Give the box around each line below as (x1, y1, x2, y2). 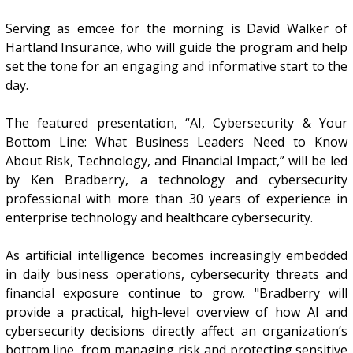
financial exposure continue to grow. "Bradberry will (5, 284, 348, 303)
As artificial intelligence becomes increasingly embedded (5, 247, 348, 265)
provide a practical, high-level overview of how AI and (5, 303, 348, 321)
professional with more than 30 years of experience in (5, 190, 348, 208)
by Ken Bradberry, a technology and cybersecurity (5, 171, 348, 189)
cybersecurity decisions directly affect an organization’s (5, 322, 348, 340)
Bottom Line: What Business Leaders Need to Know (5, 133, 348, 151)
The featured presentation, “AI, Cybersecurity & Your (5, 114, 348, 132)
